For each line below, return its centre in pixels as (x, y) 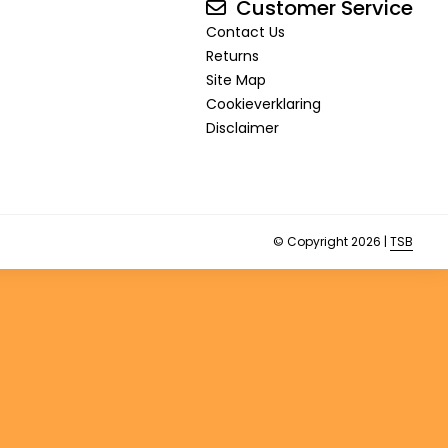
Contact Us (245, 32)
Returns (232, 56)
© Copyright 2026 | (331, 242)
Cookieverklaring (263, 104)
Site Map (236, 80)
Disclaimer (242, 128)
